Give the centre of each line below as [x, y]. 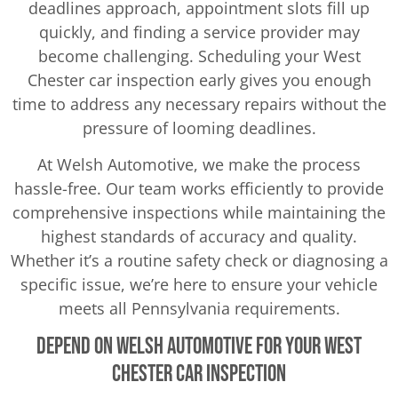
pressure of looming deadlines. [199, 127]
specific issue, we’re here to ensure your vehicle [199, 285]
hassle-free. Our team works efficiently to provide [199, 189]
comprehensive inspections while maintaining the [199, 213]
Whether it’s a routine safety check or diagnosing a [199, 261]
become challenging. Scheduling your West [199, 56]
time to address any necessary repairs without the [199, 103]
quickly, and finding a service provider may [199, 32]
